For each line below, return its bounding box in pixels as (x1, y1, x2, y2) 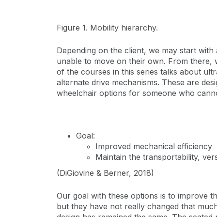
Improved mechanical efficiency (95, 141, 212, 151)
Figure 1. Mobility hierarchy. (57, 23, 158, 32)
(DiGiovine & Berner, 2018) (57, 168, 154, 178)
